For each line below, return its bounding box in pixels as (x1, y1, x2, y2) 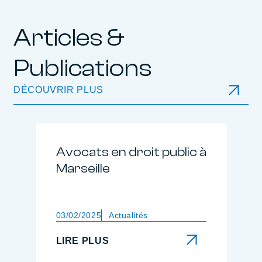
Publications (13, 54, 151, 82)
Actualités (109, 211, 148, 220)
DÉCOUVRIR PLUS (13, 85, 104, 95)
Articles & (13, 24, 124, 52)
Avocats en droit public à (56, 144, 206, 160)
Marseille (56, 161, 110, 176)
